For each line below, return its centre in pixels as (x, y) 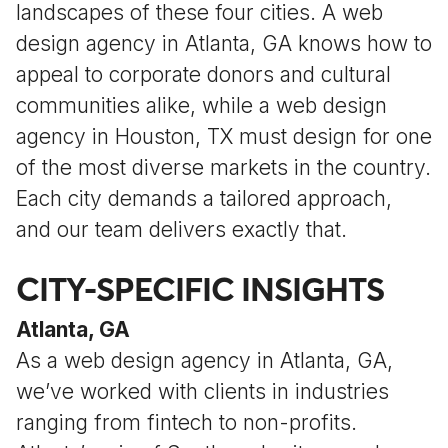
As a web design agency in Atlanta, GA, (204, 360)
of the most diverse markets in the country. (223, 167)
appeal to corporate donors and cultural (203, 74)
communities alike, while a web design (201, 105)
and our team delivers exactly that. (181, 229)
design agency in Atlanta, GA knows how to (224, 43)
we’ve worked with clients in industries (202, 391)
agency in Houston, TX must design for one (224, 136)
